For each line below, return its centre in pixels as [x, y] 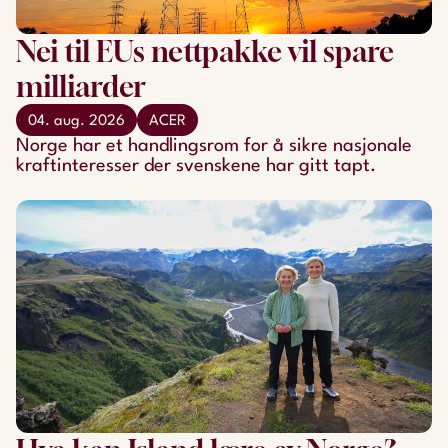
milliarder [81, 86]
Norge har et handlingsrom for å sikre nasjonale [214, 145]
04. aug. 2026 [76, 121]
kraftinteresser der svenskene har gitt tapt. [196, 165]
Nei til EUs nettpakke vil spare [205, 51]
